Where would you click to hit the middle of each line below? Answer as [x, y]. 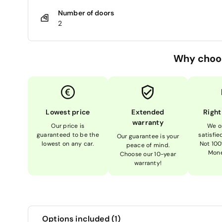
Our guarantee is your [148, 136]
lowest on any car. [68, 143]
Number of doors [86, 13]
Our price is [68, 126]
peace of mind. [148, 145]
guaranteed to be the [68, 135]
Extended [148, 112]
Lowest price [68, 112]
